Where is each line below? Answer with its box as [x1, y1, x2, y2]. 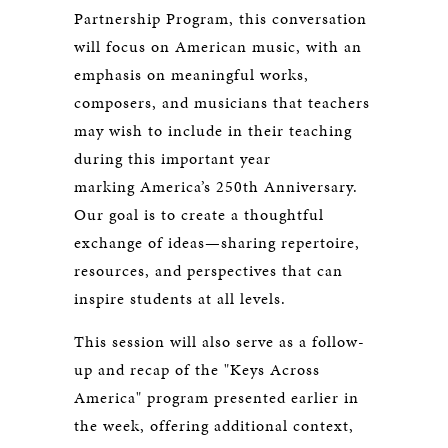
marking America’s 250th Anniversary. [74, 175, 358, 198]
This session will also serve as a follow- [74, 330, 365, 353]
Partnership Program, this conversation [74, 7, 367, 30]
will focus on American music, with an [74, 35, 362, 58]
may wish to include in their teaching [74, 119, 352, 142]
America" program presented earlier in [74, 386, 359, 409]
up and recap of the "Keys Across [74, 358, 320, 381]
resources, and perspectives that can [74, 259, 343, 282]
